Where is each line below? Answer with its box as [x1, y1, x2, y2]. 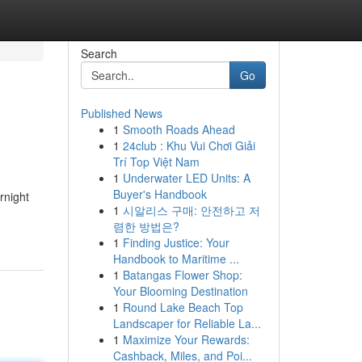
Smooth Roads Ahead [122, 121, 235, 137]
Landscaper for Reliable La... [112, 315, 261, 331]
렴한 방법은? [112, 218, 179, 234]
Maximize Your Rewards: [122, 331, 250, 347]
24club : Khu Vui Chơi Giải [122, 137, 255, 154]
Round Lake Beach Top [122, 299, 243, 315]
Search [80, 45, 117, 61]
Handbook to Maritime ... [112, 250, 239, 267]
